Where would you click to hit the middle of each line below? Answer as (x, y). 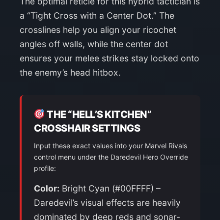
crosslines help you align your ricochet (98, 29)
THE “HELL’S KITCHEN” (98, 114)
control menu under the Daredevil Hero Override (111, 157)
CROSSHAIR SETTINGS (87, 128)
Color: (47, 188)
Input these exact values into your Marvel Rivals (110, 145)
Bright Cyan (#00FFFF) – (110, 188)
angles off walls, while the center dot (94, 44)
